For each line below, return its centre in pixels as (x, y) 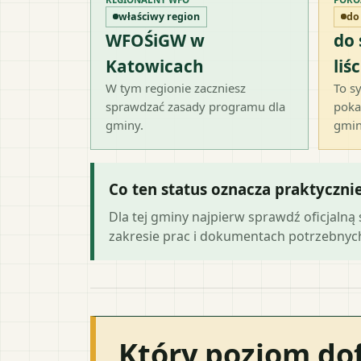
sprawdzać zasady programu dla (195, 106)
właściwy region (159, 16)
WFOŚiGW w (155, 40)
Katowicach (155, 66)
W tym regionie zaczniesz (176, 87)
